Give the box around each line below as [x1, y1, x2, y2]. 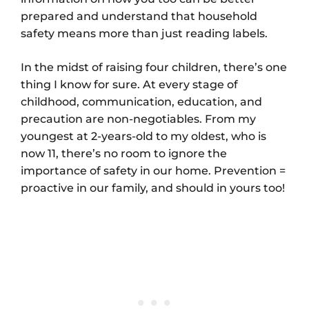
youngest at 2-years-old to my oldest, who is [21, 130, 266, 143]
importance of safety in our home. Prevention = [21, 164, 286, 178]
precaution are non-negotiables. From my [21, 112, 256, 126]
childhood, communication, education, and [21, 95, 262, 109]
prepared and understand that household [21, 10, 257, 23]
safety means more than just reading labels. [21, 27, 268, 41]
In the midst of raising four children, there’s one [21, 61, 287, 74]
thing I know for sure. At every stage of [21, 78, 238, 92]
